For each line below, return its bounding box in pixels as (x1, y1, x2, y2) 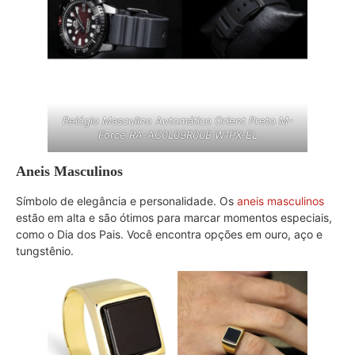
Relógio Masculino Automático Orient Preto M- (62, 114, 293, 128)
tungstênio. (16, 244, 74, 258)
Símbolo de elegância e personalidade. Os (16, 194, 237, 208)
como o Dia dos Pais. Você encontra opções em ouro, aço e (16, 227, 323, 242)
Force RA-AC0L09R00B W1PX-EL (97, 128, 258, 142)
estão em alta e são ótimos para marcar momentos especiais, (16, 211, 332, 225)
